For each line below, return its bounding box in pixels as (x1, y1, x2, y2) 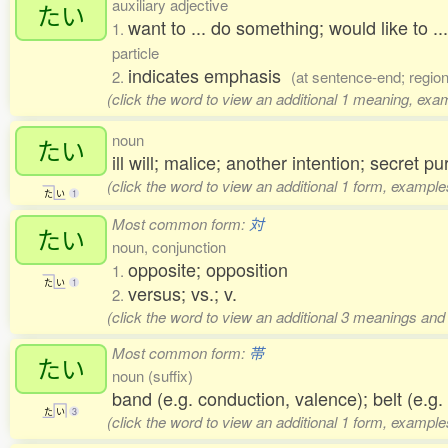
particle (112, 42, 159, 63)
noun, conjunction (112, 236, 226, 257)
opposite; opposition (128, 256, 288, 282)
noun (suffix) (112, 365, 193, 386)
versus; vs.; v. (128, 280, 237, 306)
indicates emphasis (128, 62, 291, 88)
